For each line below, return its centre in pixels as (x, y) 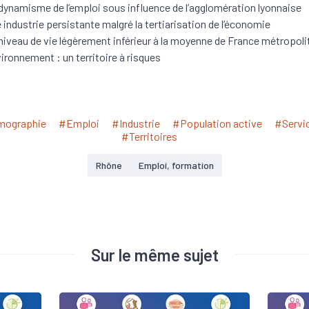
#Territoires (149, 136)
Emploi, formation (176, 165)
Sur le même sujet (154, 255)
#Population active (217, 123)
